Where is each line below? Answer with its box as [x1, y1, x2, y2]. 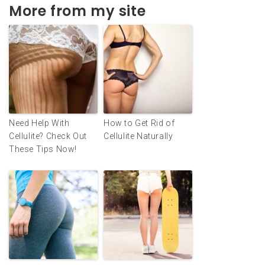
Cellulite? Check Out [9, 131, 87, 141]
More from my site [9, 1, 146, 21]
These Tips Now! [9, 144, 77, 154]
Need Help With [9, 118, 70, 128]
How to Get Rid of [104, 118, 175, 128]
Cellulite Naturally [104, 131, 173, 141]
